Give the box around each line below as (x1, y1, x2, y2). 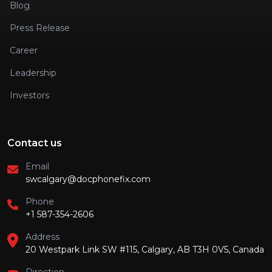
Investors (10, 90, 49, 101)
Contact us (7, 137, 62, 149)
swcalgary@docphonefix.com (25, 174, 151, 185)
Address (25, 231, 59, 243)
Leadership (10, 67, 56, 79)
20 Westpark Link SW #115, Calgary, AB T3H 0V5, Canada (25, 244, 264, 256)
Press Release (10, 22, 70, 34)
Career (10, 45, 38, 56)
